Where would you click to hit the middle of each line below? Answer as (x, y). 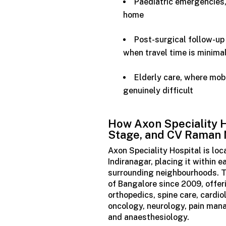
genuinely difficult (158, 91)
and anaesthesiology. (149, 217)
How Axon (135, 123)
